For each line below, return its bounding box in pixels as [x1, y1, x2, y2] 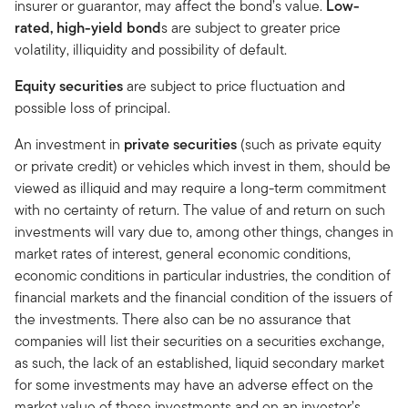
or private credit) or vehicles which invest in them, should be [15, 155, 391, 177]
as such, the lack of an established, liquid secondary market [15, 352, 384, 373]
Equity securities [15, 75, 123, 97]
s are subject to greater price [161, 16, 341, 38]
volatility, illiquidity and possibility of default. [15, 38, 287, 60]
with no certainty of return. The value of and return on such [15, 199, 385, 220]
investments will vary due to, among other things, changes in [15, 220, 393, 242]
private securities [124, 133, 237, 155]
